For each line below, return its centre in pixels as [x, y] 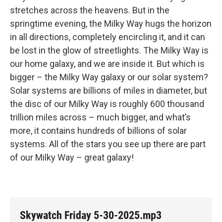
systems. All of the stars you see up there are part [108, 144]
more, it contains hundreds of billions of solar [98, 130]
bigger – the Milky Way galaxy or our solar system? [109, 77]
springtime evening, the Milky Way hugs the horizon [111, 23]
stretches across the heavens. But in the [90, 10]
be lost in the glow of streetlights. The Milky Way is [109, 50]
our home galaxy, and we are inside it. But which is [107, 63]
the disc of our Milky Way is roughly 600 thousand [107, 104]
